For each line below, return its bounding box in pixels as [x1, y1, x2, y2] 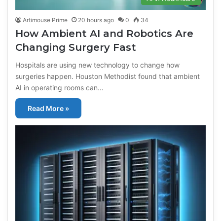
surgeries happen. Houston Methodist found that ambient [15, 72, 200, 80]
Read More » [28, 104, 70, 112]
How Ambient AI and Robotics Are [15, 27, 194, 39]
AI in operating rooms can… [15, 83, 104, 92]
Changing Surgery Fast [15, 41, 137, 53]
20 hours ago [78, 16, 114, 24]
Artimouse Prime [23, 16, 68, 24]
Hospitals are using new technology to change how [15, 60, 180, 69]
